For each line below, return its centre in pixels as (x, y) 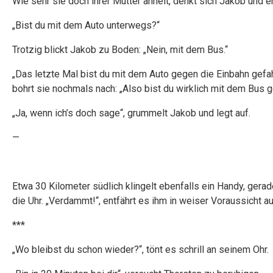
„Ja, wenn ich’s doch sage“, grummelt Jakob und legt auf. (131, 113)
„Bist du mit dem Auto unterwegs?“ (86, 25)
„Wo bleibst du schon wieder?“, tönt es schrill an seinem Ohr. (140, 250)
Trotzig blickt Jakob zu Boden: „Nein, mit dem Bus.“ (120, 50)
